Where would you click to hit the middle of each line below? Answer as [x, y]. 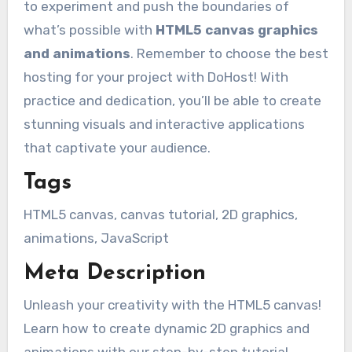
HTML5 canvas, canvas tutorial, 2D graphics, [160, 214]
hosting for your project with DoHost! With [156, 77]
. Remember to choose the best [229, 53]
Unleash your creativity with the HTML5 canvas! [172, 304]
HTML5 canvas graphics [236, 29]
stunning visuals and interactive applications [164, 124]
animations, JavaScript [96, 238]
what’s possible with [89, 29]
